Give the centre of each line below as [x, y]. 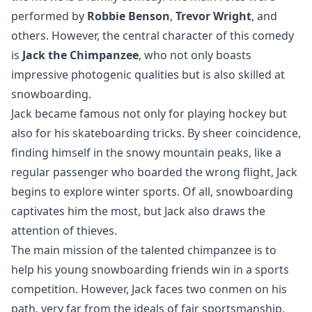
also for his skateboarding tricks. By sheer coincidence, [156, 133]
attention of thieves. [64, 230]
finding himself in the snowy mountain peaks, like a [146, 152]
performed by [49, 16]
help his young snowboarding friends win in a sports [150, 269]
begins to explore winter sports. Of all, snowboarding [152, 191]
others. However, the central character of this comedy [153, 35]
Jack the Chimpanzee [80, 55]
